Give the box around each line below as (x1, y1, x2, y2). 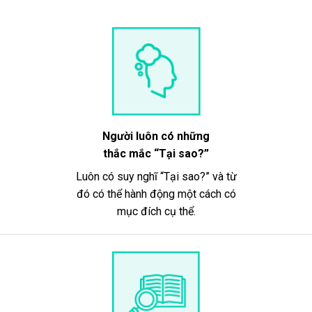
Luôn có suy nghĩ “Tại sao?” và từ (75, 170, 237, 184)
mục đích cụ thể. (116, 205, 196, 219)
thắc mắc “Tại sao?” (103, 147, 209, 161)
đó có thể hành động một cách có (76, 187, 236, 201)
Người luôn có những (102, 130, 210, 143)
